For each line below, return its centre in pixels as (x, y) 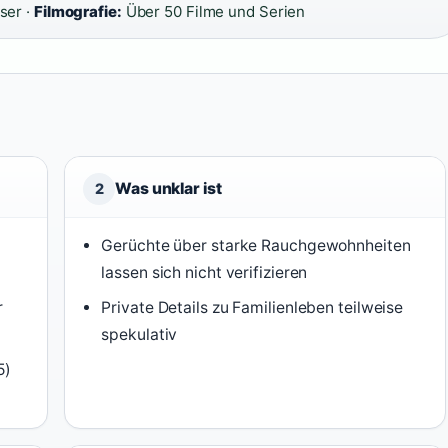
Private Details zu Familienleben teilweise (252, 308)
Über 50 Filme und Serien (213, 12)
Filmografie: (77, 12)
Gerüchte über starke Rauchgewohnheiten (256, 246)
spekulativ (139, 335)
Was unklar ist (168, 189)
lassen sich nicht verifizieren (204, 273)
